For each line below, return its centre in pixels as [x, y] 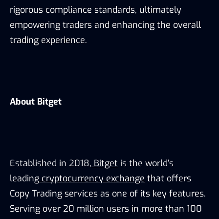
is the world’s [146, 164]
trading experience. [48, 40]
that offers [168, 179]
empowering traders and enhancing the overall [105, 25]
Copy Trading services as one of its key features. [108, 194]
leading [24, 179]
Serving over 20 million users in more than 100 [106, 209]
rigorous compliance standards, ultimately [96, 10]
